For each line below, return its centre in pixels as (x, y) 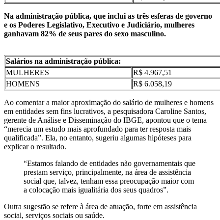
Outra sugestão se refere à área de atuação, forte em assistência (100, 206)
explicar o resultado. (35, 146)
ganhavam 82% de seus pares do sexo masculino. (85, 33)
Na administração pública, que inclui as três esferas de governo (108, 16)
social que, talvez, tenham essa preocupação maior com (109, 181)
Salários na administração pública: (64, 61)
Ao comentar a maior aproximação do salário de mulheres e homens (109, 102)
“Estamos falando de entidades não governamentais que (110, 163)
